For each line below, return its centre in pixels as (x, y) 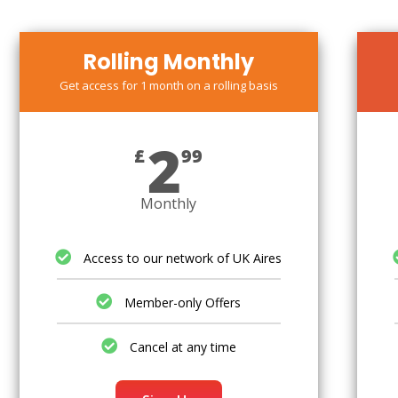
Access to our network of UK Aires (183, 258)
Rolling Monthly (168, 62)
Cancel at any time (183, 347)
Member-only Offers (183, 302)
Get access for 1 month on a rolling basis (168, 85)
